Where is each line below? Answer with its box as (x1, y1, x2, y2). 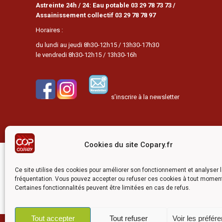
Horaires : (36, 26, 63, 34)
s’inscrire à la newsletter (108, 93, 179, 101)
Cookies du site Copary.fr (84, 140, 173, 149)
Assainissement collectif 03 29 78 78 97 (36, 11, 156, 19)
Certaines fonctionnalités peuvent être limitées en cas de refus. (15, 184, 190, 191)
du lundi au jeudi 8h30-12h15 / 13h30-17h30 (36, 41, 159, 49)
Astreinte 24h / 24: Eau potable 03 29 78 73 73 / (36, 1, 175, 9)
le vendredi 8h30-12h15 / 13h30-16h (36, 51, 137, 58)
